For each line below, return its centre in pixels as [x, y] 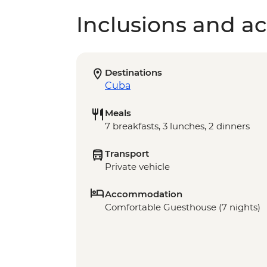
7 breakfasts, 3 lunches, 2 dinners [177, 126]
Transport [127, 154]
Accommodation [144, 194]
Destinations [133, 73]
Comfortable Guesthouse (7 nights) [183, 207]
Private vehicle [137, 167]
